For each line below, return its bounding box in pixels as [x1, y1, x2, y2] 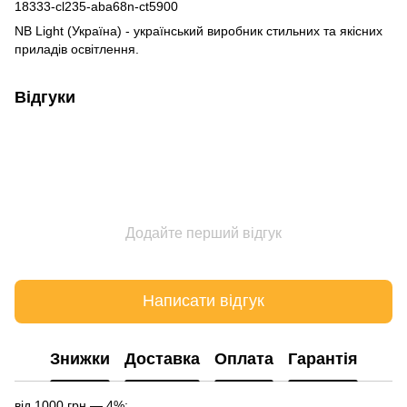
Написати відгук [143, 292, 264, 311]
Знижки [49, 350, 110, 369]
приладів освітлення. [15, 41, 139, 56]
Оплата [213, 350, 273, 369]
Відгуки [15, 87, 75, 106]
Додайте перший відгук [125, 224, 282, 241]
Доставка [124, 350, 200, 369]
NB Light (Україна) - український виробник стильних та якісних [15, 23, 382, 38]
